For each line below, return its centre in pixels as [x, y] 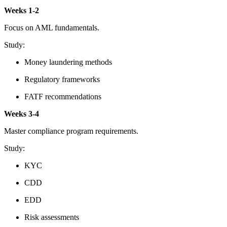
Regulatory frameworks [62, 80]
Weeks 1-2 [22, 11]
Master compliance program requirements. [71, 131]
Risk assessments [52, 217]
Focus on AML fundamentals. [52, 28]
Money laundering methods [68, 62]
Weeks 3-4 [22, 114]
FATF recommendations [63, 97]
